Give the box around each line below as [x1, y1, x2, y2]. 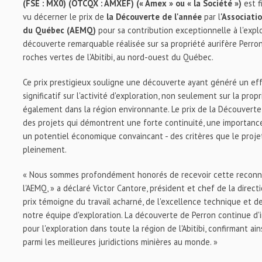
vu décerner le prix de [23, 11, 105, 22]
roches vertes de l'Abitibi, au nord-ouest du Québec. [23, 51, 214, 63]
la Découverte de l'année [104, 11, 205, 22]
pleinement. [23, 144, 67, 155]
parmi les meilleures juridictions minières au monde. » [23, 236, 218, 247]
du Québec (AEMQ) [23, 25, 96, 36]
